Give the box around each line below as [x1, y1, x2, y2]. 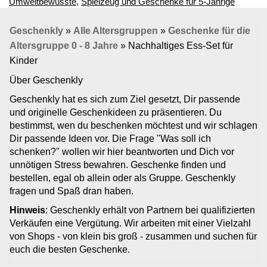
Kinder [10, 55, 38, 66]
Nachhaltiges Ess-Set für [128, 41, 233, 51]
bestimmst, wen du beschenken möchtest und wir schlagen [10, 120, 257, 131]
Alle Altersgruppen [73, 26, 158, 36]
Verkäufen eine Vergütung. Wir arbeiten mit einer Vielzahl [10, 218, 251, 228]
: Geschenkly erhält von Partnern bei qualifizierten [45, 205, 255, 215]
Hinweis [10, 205, 45, 215]
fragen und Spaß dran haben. [10, 186, 133, 196]
